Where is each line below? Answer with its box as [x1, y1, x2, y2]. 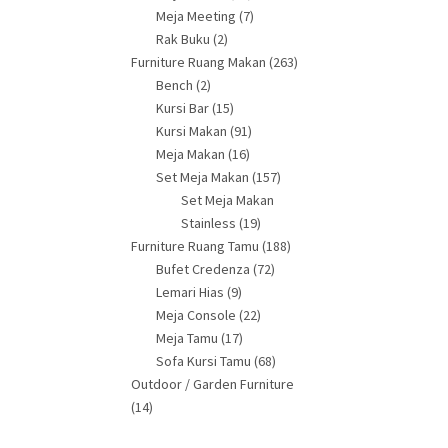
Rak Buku [156, 30, 210, 48]
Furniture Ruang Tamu [131, 237, 259, 255]
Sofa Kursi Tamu [156, 352, 251, 370]
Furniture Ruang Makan [131, 53, 266, 71]
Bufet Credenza [156, 260, 250, 278]
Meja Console [156, 306, 236, 324]
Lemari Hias [156, 283, 224, 301]
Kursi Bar [156, 99, 209, 117]
